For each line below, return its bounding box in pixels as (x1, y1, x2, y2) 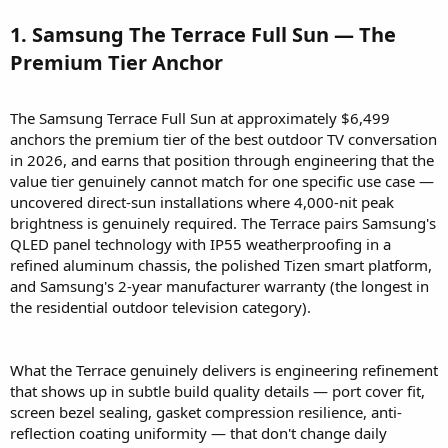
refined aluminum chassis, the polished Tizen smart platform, (10, 255, 432, 276)
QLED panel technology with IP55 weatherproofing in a (10, 234, 391, 255)
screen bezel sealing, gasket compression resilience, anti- (10, 402, 402, 423)
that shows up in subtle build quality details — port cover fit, (10, 381, 425, 402)
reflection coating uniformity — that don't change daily (10, 423, 387, 444)
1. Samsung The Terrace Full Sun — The (10, 21, 396, 49)
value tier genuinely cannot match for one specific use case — (10, 171, 434, 192)
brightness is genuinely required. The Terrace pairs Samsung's (10, 213, 436, 234)
